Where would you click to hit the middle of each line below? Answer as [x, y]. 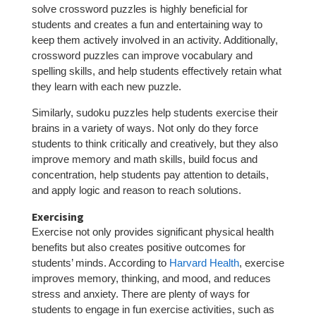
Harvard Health [204, 262]
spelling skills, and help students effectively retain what [156, 71]
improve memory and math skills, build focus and [144, 159]
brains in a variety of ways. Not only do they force [145, 128]
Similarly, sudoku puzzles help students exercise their [154, 112]
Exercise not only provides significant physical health [152, 231]
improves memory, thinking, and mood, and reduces [151, 278]
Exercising [57, 216]
